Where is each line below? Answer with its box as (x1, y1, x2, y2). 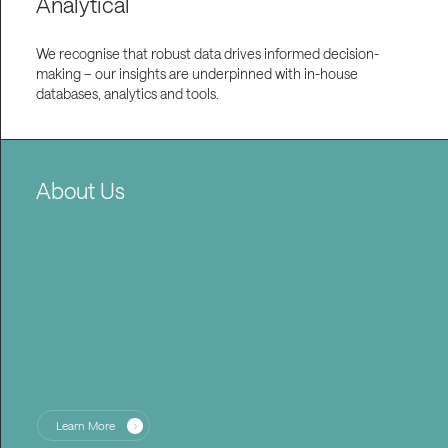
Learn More (56, 419, 116, 433)
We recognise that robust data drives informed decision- (35, 45, 379, 63)
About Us (35, 178, 125, 204)
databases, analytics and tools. (35, 85, 219, 103)
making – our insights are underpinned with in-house (35, 65, 358, 83)
